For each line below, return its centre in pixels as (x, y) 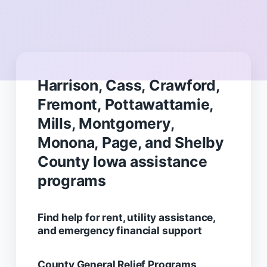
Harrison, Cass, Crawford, (128, 85)
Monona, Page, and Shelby (131, 142)
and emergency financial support (119, 230)
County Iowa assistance (122, 161)
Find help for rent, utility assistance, (126, 217)
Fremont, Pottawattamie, (125, 104)
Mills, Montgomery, (106, 123)
